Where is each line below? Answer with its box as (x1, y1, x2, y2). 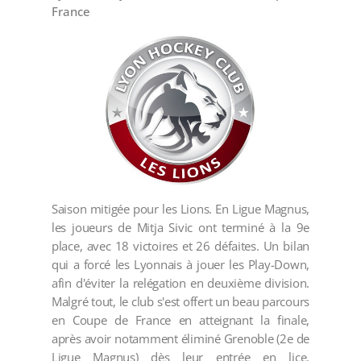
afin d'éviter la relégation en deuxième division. (52, 275, 309, 292)
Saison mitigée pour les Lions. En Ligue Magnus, (52, 201, 309, 218)
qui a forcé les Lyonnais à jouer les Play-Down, (52, 256, 309, 273)
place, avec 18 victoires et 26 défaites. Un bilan (52, 238, 309, 255)
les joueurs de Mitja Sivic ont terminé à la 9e (52, 219, 309, 236)
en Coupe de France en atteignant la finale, (52, 312, 309, 329)
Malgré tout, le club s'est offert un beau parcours (52, 293, 309, 310)
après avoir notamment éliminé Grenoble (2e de (52, 330, 309, 347)
